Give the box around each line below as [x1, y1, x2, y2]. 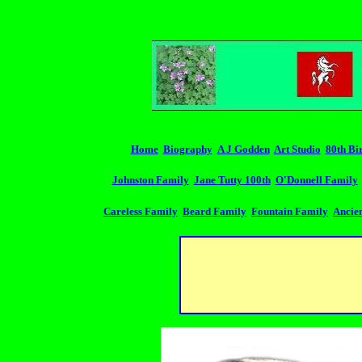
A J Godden [217, 143, 270, 156]
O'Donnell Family [275, 174, 358, 187]
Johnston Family [112, 174, 189, 187]
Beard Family [183, 204, 246, 217]
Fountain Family [251, 204, 328, 217]
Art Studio [273, 143, 321, 156]
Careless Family [103, 204, 178, 217]
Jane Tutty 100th [193, 174, 271, 187]
